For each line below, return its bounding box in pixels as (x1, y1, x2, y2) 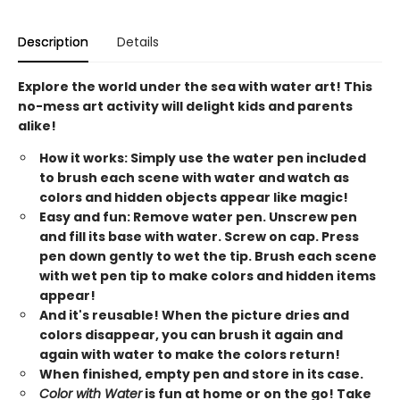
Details (117, 33, 159, 51)
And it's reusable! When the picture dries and (39, 306, 349, 324)
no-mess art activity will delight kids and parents (18, 97, 353, 115)
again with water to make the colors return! (39, 346, 340, 363)
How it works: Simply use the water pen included (39, 149, 366, 167)
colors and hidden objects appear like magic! (39, 188, 348, 206)
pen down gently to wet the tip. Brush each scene (39, 247, 377, 265)
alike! (18, 117, 56, 135)
